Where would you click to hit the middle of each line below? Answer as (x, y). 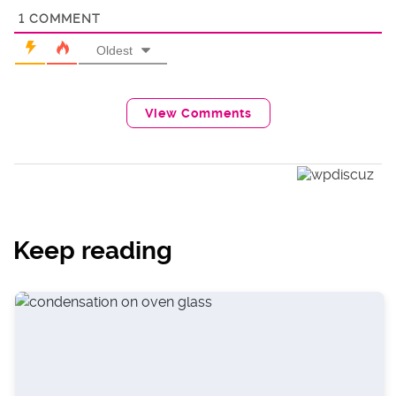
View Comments (198, 113)
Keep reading (93, 251)
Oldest (114, 50)
